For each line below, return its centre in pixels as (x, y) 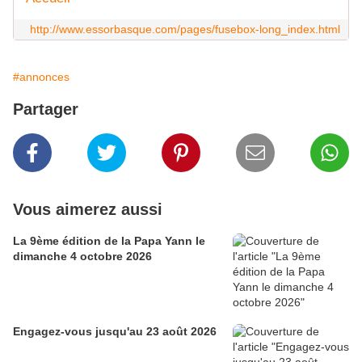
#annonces (41, 77)
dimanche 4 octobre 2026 (82, 257)
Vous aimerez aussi (88, 210)
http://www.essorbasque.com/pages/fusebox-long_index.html (185, 29)
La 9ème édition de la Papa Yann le (109, 241)
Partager (46, 109)
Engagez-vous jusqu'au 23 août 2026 (115, 332)
